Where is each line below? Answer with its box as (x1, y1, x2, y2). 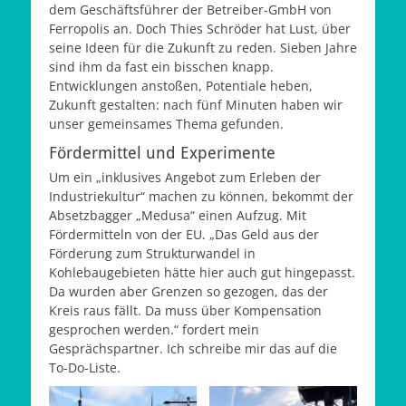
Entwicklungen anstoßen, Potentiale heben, (49, 77, 313, 94)
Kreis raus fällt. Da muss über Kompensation (49, 302, 322, 319)
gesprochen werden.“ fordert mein (49, 321, 259, 338)
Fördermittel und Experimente (49, 143, 275, 162)
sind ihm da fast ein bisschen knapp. (49, 58, 274, 75)
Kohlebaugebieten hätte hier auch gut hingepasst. (49, 264, 355, 281)
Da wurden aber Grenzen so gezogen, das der (49, 283, 328, 300)
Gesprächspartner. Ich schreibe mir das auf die (49, 340, 337, 357)
